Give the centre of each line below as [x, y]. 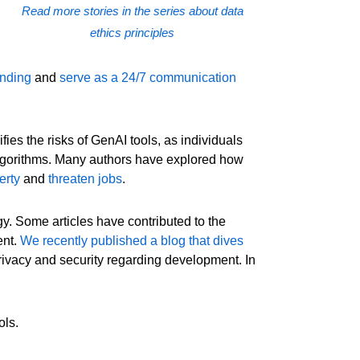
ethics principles [133, 33]
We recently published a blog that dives [132, 241]
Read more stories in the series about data [132, 12]
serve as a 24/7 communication [148, 77]
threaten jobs [86, 178]
